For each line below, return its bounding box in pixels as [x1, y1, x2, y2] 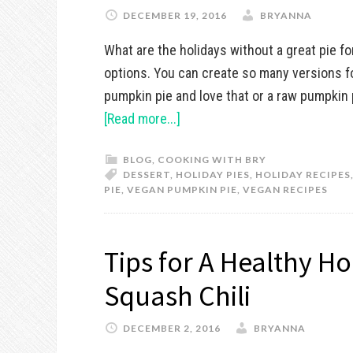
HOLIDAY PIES [176, 169, 250, 180]
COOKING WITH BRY [158, 154, 266, 165]
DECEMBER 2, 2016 [123, 322, 221, 334]
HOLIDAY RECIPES [255, 169, 351, 180]
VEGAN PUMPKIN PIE [127, 184, 237, 195]
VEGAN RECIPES [243, 184, 328, 195]
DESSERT [123, 169, 170, 180]
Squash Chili [104, 278, 251, 314]
